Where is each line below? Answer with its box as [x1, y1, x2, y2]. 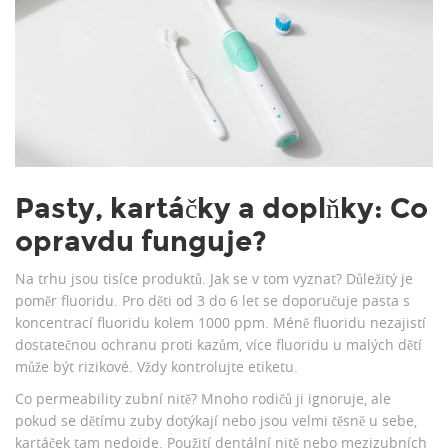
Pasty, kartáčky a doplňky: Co [15, 191, 428, 227]
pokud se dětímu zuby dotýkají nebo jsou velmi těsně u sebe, [15, 411, 417, 431]
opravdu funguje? [15, 224, 267, 260]
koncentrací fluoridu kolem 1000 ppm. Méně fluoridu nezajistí [15, 313, 426, 333]
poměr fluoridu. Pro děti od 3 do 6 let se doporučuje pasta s [15, 291, 410, 311]
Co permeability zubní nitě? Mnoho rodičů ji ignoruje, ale [15, 389, 391, 409]
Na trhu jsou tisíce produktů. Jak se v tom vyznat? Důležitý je [15, 269, 413, 289]
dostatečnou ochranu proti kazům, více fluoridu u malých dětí [15, 335, 422, 355]
